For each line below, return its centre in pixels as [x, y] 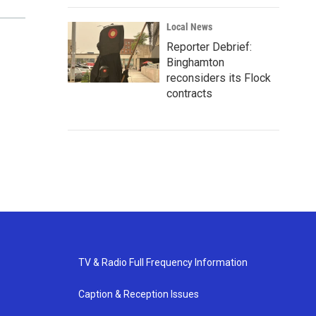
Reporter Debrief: [209, 47]
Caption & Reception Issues [138, 294]
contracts [189, 93]
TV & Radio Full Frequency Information [163, 262]
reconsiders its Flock [219, 78]
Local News [189, 27]
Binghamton [195, 62]
